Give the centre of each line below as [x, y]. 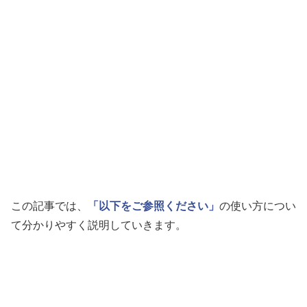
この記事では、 [49, 206]
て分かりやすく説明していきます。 [99, 225]
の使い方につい [258, 206]
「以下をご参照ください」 [153, 206]
